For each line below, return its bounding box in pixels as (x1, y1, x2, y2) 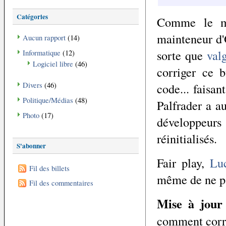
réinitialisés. (157, 130, 217, 147)
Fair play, (157, 154, 210, 171)
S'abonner (17, 141, 46, 151)
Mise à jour (157, 195, 223, 213)
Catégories (17, 11, 48, 22)
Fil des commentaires (29, 178, 93, 188)
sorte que (157, 46, 207, 64)
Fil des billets (29, 163, 70, 173)
